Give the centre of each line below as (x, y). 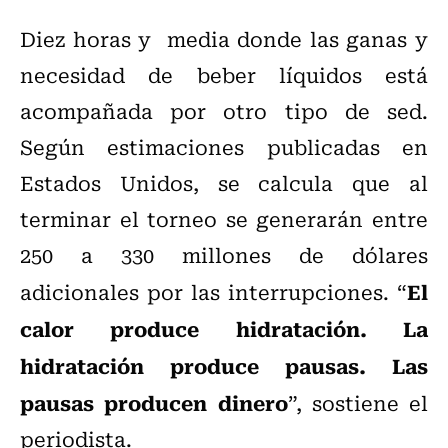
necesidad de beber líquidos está (224, 75)
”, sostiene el (357, 403)
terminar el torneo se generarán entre (224, 219)
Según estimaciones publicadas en (224, 147)
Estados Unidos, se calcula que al (224, 183)
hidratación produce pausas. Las (224, 365)
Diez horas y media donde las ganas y (224, 39)
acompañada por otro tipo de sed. (224, 111)
